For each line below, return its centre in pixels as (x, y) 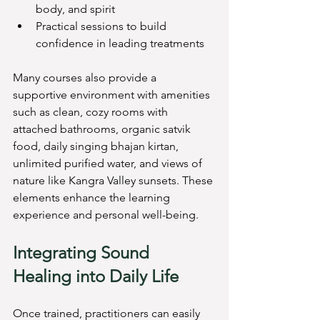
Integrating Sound (83, 253)
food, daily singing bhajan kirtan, (97, 146)
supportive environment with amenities (113, 95)
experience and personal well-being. (106, 215)
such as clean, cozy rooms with (92, 112)
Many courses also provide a (86, 78)
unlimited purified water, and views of (109, 164)
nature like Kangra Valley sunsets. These (114, 181)
